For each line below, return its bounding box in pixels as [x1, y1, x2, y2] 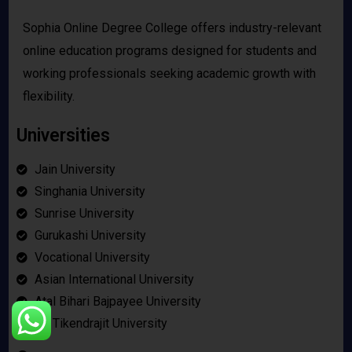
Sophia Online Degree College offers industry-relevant [23, 20, 321, 36]
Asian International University [34, 272, 194, 288]
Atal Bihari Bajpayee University [34, 294, 201, 310]
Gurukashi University [34, 228, 146, 244]
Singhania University [34, 184, 145, 200]
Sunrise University [34, 206, 134, 222]
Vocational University [34, 250, 150, 266]
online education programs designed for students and [23, 43, 317, 59]
